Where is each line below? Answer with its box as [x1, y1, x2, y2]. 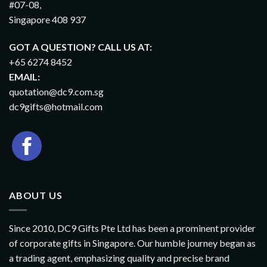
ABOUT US [9, 190, 63, 201]
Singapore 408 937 [9, 14, 86, 26]
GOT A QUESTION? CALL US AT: [9, 41, 152, 53]
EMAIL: [9, 71, 40, 83]
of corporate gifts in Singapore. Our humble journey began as [9, 237, 256, 249]
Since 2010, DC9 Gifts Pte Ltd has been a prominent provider [9, 222, 256, 234]
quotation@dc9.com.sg [9, 86, 104, 98]
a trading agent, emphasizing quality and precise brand [9, 252, 229, 263]
